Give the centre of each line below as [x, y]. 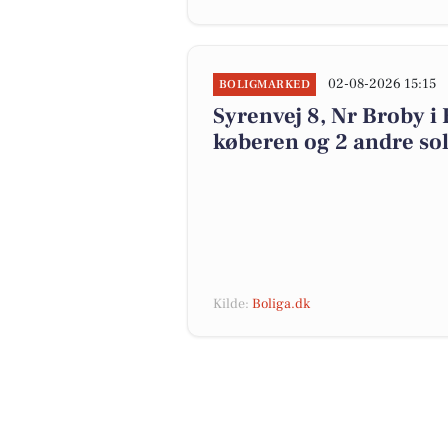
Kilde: [232, 304]
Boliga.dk [281, 304]
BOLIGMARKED [265, 84]
